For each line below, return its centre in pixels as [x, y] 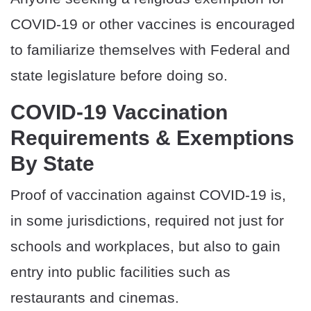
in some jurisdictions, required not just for [147, 221]
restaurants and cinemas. [95, 298]
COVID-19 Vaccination [119, 112]
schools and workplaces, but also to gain [145, 246]
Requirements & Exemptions [152, 138]
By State [52, 164]
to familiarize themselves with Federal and [150, 50]
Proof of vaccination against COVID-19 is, [148, 195]
